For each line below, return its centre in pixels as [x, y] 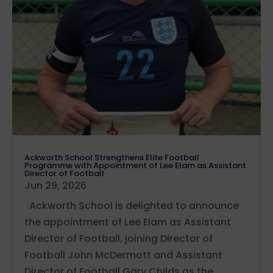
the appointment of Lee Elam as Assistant [128, 222]
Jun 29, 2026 [55, 185]
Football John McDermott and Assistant [123, 255]
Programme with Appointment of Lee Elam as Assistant [135, 165]
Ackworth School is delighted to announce [132, 205]
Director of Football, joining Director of [119, 238]
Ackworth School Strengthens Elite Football [112, 157]
